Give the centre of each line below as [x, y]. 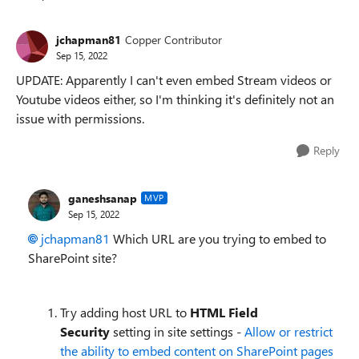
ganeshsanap [103, 198]
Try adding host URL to [125, 312]
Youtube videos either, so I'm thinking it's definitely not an [175, 99]
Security [85, 331]
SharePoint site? [73, 258]
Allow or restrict [288, 331]
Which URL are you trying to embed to [218, 238]
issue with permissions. [80, 118]
